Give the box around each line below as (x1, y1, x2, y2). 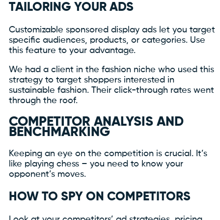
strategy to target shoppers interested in (9, 75, 174, 84)
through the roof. (9, 96, 78, 105)
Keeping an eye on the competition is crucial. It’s (9, 149, 207, 158)
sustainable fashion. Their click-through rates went (9, 85, 214, 95)
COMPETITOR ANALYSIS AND (9, 115, 184, 129)
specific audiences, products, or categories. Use (9, 35, 205, 45)
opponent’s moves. (9, 169, 86, 179)
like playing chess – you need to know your (9, 159, 183, 168)
